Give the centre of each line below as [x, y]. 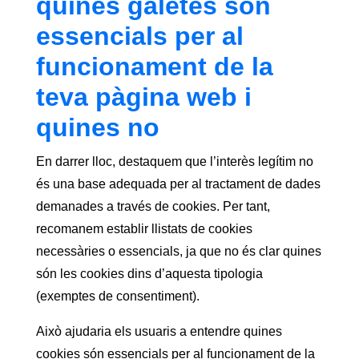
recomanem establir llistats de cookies [144, 228]
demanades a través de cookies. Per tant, [153, 206]
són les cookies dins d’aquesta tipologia [149, 273]
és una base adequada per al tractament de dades [178, 184]
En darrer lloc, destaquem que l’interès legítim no [174, 161]
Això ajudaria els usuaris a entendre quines [159, 331]
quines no [97, 127]
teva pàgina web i [143, 97]
